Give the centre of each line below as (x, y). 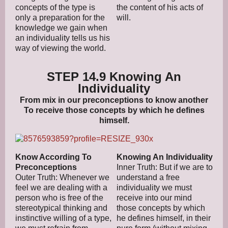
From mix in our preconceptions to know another (114, 100)
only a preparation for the (60, 17)
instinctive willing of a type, (63, 218)
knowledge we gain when (61, 27)
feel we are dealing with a (61, 187)
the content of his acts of (160, 7)
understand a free (148, 177)
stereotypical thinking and (61, 208)
